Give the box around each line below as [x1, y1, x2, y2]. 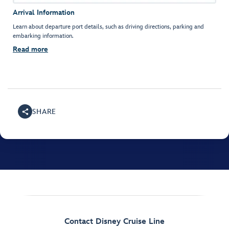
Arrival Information [13, 8, 75, 17]
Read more [13, 45, 48, 54]
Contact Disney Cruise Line [64, 217, 165, 227]
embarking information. [13, 32, 74, 40]
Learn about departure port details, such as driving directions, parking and [13, 23, 204, 31]
